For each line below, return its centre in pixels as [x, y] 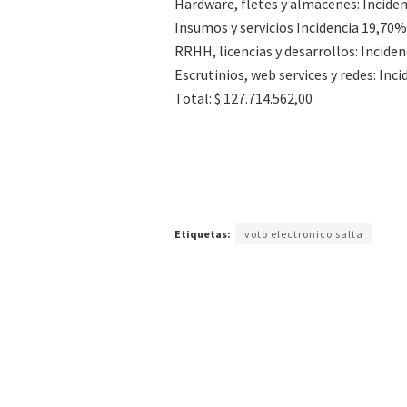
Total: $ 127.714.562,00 [243, 98]
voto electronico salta [304, 233]
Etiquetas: [203, 233]
